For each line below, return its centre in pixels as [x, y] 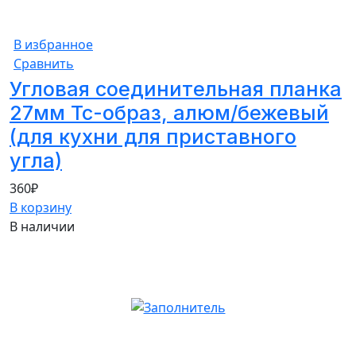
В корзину [41, 207]
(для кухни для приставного [153, 136]
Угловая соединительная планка [176, 89]
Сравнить [44, 63]
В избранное [53, 44]
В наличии [42, 226]
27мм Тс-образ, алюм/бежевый [169, 112]
